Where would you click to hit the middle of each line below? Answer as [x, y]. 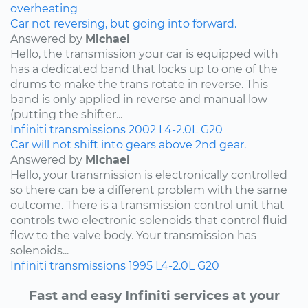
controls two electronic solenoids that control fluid [149, 220]
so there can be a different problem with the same [149, 190]
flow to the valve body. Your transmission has [133, 235]
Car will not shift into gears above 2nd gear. [128, 144]
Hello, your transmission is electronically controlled [149, 175]
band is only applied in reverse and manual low [139, 99]
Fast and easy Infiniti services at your [154, 295]
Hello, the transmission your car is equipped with [144, 54]
